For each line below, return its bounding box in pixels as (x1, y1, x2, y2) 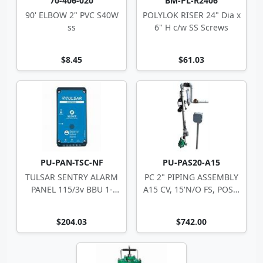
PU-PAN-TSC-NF (40, 157, 103, 168)
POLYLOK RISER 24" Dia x (142, 9, 241, 21)
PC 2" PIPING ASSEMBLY (144, 171, 238, 183)
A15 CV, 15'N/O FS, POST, (143, 184, 240, 195)
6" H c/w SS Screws (154, 22, 228, 33)
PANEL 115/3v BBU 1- (31, 184, 113, 195)
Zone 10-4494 (45, 196, 98, 207)
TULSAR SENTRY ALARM (25, 171, 118, 183)
